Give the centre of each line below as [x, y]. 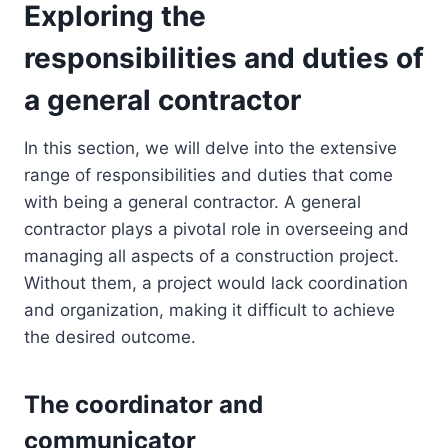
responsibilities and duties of [224, 58]
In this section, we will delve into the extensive [210, 148]
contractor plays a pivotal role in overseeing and [216, 229]
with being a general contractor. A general [192, 202]
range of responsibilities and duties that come [208, 175]
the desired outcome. [110, 337]
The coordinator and [143, 405]
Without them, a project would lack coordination [216, 283]
